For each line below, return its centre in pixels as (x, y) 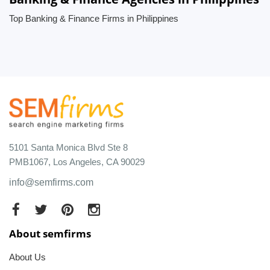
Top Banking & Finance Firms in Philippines (94, 18)
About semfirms (50, 233)
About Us (27, 257)
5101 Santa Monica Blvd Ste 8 (68, 147)
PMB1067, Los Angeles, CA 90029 (77, 162)
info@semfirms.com (51, 182)
